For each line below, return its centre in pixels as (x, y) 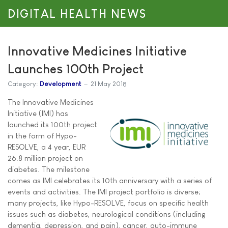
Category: (23, 83)
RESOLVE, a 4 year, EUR (47, 147)
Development (60, 83)
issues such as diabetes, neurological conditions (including (107, 214)
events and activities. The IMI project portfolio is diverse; (104, 192)
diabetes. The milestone (49, 169)
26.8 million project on (45, 158)
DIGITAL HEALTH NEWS (77, 14)
